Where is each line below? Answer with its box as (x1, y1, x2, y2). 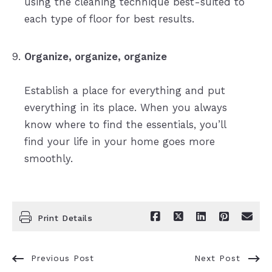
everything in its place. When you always (24, 101, 227, 114)
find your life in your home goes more (24, 135, 215, 148)
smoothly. (24, 152, 73, 165)
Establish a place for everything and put (24, 84, 225, 97)
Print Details (37, 213, 93, 223)
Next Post (194, 253, 241, 263)
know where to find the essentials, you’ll (24, 118, 226, 131)
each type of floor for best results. (24, 13, 194, 25)
